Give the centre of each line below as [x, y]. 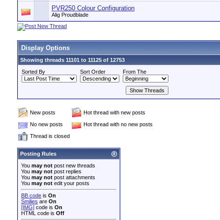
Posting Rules [38, 154]
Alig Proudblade [70, 15]
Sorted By [33, 72]
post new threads [74, 165]
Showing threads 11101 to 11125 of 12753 [72, 60]
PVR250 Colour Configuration [93, 8]
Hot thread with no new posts [118, 124]
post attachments [74, 177]
